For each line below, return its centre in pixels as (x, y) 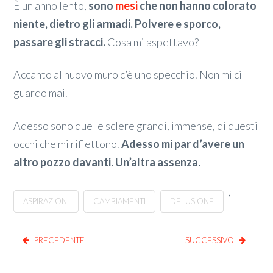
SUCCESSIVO (209, 240)
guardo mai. (41, 93)
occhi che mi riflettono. (68, 144)
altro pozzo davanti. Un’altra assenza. (107, 162)
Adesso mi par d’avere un (183, 144)
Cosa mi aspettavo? (152, 42)
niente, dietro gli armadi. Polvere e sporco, (117, 23)
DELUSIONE (192, 201)
